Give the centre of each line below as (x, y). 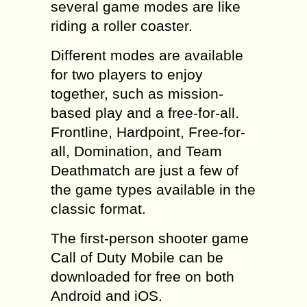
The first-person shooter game (150, 238)
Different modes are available (147, 55)
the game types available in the (153, 189)
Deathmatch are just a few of (145, 170)
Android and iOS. (107, 296)
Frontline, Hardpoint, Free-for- (148, 132)
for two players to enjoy (127, 74)
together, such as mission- (137, 94)
